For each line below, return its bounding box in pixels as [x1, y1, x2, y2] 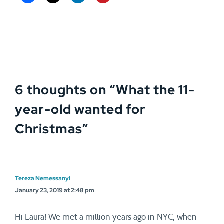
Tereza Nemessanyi [15, 174, 70, 182]
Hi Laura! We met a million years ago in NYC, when [15, 213, 197, 221]
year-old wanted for [15, 101, 146, 118]
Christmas [15, 120, 82, 137]
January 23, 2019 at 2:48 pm [15, 186, 94, 194]
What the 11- [116, 81, 195, 98]
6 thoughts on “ [15, 81, 116, 98]
